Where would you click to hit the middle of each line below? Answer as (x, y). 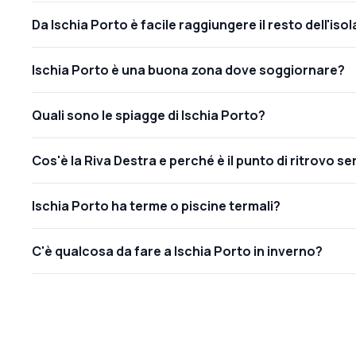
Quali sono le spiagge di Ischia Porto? (149, 115)
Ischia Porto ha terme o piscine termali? (156, 205)
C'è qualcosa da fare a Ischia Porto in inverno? (177, 251)
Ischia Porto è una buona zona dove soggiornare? (188, 70)
